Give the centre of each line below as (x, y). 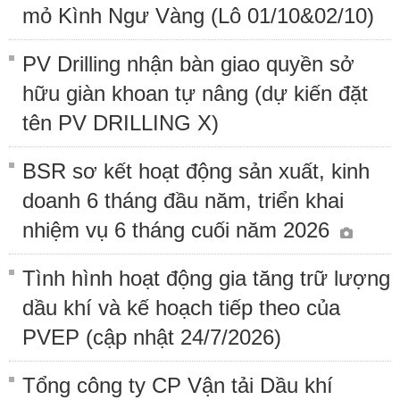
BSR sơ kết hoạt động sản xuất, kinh (196, 171)
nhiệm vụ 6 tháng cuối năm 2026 (179, 229)
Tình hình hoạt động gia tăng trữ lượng (206, 278)
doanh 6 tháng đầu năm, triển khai (183, 200)
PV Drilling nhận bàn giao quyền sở (188, 63)
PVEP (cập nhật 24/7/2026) (152, 337)
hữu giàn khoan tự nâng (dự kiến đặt (195, 93)
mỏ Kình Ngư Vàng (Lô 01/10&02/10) (198, 15)
